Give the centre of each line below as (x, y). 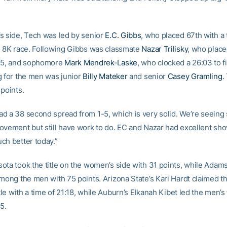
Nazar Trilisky (165, 49)
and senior (147, 76)
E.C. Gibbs (123, 35)
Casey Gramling (195, 76)
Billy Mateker (105, 76)
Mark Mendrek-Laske (101, 63)
